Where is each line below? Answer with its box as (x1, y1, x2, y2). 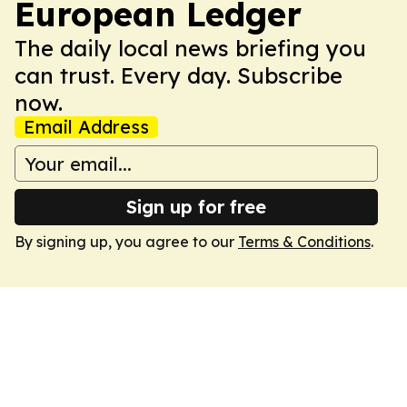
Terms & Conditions (238, 233, 371, 251)
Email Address (24, 115, 149, 138)
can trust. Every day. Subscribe (15, 62, 342, 89)
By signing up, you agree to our (15, 233, 238, 251)
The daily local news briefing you (15, 35, 366, 62)
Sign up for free (126, 195, 266, 218)
